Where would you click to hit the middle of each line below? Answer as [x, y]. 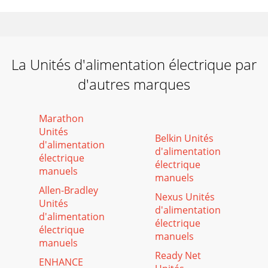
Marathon [61, 118]
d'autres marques [134, 84]
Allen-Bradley [68, 190]
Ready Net [178, 255]
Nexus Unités [185, 197]
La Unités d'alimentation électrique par [134, 64]
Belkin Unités [184, 138]
